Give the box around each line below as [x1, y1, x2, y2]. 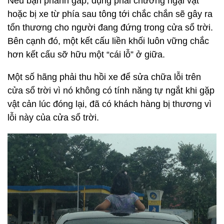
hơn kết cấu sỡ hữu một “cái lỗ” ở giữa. [7, 49, 167, 59]
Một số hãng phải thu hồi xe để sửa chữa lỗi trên [7, 71, 201, 82]
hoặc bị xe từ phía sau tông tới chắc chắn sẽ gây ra [7, 8, 212, 19]
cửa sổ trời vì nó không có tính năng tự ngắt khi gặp [7, 85, 214, 95]
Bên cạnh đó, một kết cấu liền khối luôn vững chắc [7, 35, 209, 46]
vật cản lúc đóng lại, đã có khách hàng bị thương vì [7, 98, 211, 109]
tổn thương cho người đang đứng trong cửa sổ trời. [7, 22, 213, 32]
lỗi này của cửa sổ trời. [7, 112, 99, 122]
